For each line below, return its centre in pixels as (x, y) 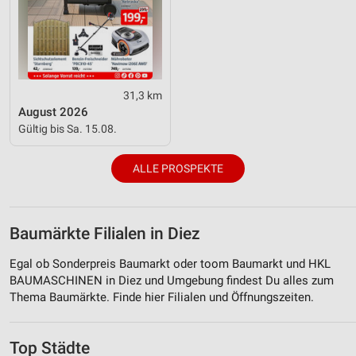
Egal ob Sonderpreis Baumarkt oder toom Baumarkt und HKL (170, 263)
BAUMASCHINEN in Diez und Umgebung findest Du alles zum (172, 280)
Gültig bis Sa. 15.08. (68, 128)
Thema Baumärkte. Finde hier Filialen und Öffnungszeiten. (162, 297)
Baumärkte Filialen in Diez (105, 233)
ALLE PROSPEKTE (178, 168)
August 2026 (53, 112)
